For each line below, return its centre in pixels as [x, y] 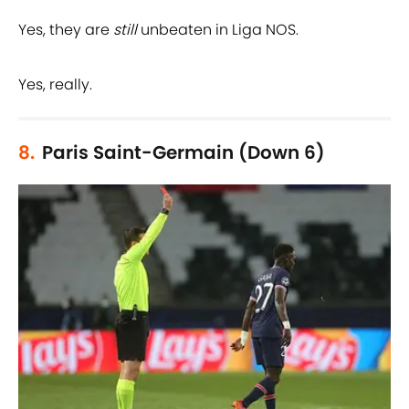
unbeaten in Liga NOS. [220, 30]
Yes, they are [66, 30]
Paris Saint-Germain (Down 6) [184, 153]
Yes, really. [55, 85]
